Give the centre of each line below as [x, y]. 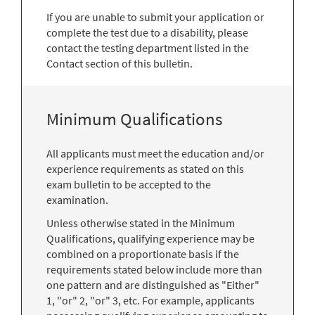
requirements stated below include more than [154, 269]
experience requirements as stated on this [145, 168]
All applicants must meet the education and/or [155, 153]
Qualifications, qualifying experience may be [150, 238]
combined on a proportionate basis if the [143, 253]
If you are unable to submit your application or [155, 17]
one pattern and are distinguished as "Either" [153, 284]
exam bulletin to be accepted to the [129, 184]
